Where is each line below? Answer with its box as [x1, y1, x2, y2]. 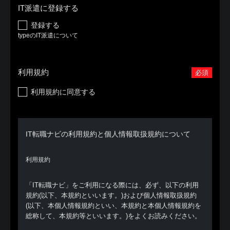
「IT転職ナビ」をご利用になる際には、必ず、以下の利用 [26, 181, 199, 189]
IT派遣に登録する [18, 4, 79, 12]
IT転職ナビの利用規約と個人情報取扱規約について [26, 130, 190, 138]
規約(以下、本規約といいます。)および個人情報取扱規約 [26, 191, 197, 199]
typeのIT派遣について [18, 32, 78, 39]
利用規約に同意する [31, 88, 95, 96]
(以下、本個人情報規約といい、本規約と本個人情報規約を [26, 202, 201, 209]
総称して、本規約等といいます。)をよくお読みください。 [26, 212, 201, 220]
